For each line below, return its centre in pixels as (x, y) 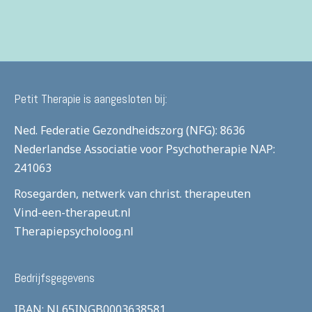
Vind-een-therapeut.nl (72, 212)
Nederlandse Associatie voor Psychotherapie (131, 149)
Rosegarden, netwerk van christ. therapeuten (132, 193)
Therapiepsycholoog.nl (74, 231)
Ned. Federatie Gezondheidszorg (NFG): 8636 (130, 130)
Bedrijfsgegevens (54, 277)
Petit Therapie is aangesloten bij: (91, 98)
